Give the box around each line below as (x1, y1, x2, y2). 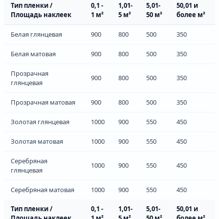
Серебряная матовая (11, 185, 74, 194)
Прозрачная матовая (11, 97, 75, 107)
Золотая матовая (11, 136, 63, 146)
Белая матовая (11, 49, 56, 58)
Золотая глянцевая (11, 117, 69, 126)
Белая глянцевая (11, 29, 62, 39)
